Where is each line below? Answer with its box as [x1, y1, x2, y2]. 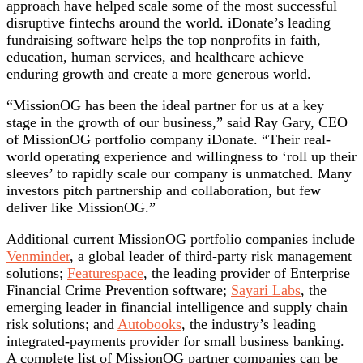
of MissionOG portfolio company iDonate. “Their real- [6, 131, 331, 148]
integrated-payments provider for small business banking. [6, 333, 344, 350]
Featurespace [67, 265, 143, 282]
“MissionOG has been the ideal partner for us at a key [6, 97, 324, 114]
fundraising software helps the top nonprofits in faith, [6, 32, 321, 49]
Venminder [6, 248, 70, 265]
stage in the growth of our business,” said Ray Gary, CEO [6, 114, 348, 131]
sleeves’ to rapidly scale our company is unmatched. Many [6, 165, 352, 182]
